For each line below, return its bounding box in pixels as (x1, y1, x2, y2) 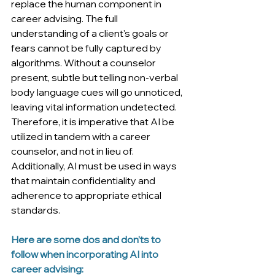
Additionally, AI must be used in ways (11, 160, 179, 172)
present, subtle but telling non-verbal (11, 71, 180, 84)
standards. (11, 204, 62, 217)
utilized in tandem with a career (11, 130, 152, 143)
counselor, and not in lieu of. (11, 145, 136, 158)
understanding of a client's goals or (11, 27, 171, 40)
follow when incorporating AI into (11, 248, 160, 261)
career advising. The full (11, 12, 120, 25)
